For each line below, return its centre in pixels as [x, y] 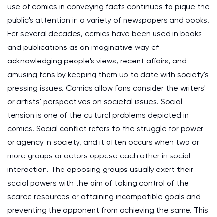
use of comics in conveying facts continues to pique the [108, 7]
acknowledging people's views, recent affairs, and [97, 61]
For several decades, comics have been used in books [105, 34]
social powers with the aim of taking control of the [98, 183]
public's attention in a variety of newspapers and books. [108, 20]
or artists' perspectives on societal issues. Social [95, 101]
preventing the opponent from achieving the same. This [108, 210]
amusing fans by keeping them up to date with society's [108, 74]
